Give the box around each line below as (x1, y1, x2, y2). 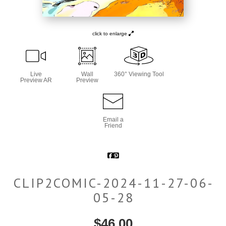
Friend (104, 122, 122, 129)
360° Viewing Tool (114, 70, 164, 78)
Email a (102, 116, 124, 123)
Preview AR (20, 76, 52, 84)
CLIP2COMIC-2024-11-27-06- (13, 174, 214, 191)
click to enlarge (92, 30, 129, 36)
